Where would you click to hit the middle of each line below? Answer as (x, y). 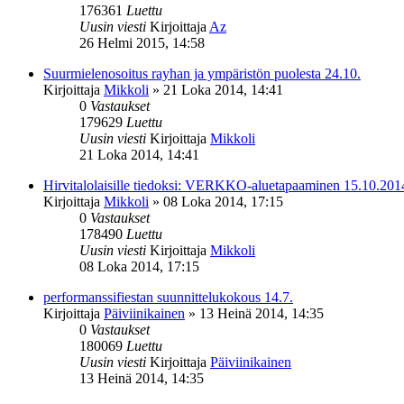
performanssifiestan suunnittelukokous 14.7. (168, 297)
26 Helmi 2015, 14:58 (142, 42)
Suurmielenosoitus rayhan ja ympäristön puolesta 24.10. (202, 73)
